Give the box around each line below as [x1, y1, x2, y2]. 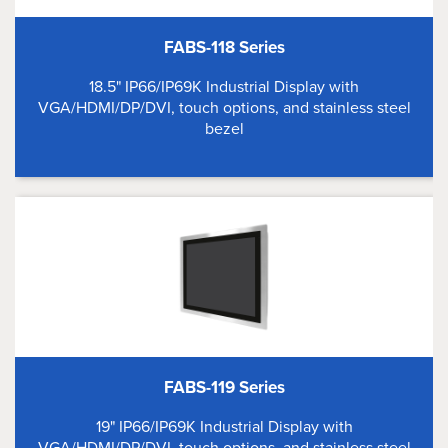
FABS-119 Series [163, 375, 285, 400]
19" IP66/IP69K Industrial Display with [95, 415, 353, 438]
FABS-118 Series [163, 35, 285, 60]
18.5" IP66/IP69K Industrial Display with [89, 75, 359, 98]
